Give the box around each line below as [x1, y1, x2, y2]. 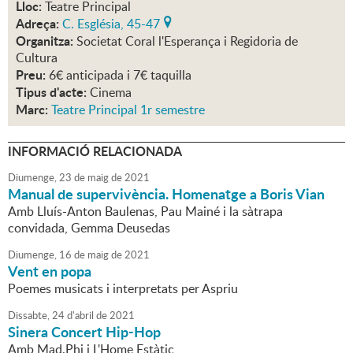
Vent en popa [8, 261, 91, 282]
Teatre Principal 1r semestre [51, 101, 205, 119]
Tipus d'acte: [16, 83, 87, 102]
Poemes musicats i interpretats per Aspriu [8, 280, 238, 298]
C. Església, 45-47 [62, 15, 160, 33]
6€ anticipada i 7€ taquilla [49, 66, 191, 84]
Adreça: [16, 14, 59, 33]
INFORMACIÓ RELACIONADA [8, 142, 182, 161]
